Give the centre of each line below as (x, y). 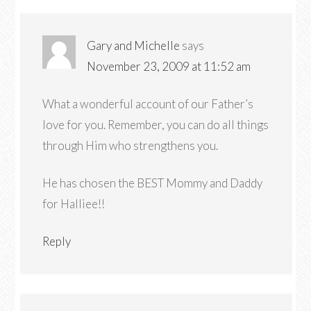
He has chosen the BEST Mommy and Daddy (153, 183)
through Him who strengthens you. (131, 145)
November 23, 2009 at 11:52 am (169, 66)
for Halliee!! (74, 204)
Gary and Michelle (134, 45)
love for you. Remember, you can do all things (156, 125)
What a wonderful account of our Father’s (148, 104)
